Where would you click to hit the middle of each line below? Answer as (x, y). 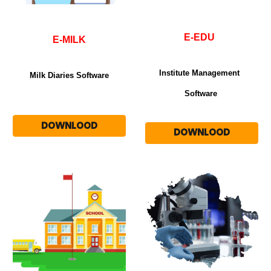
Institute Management (203, 73)
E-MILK (69, 40)
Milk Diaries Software (69, 76)
